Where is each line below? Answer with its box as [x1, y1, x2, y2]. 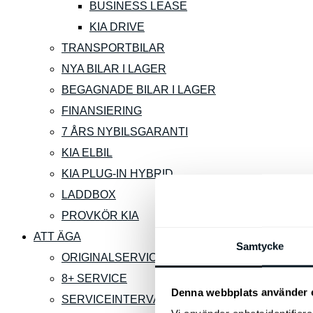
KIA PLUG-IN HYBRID [61, 168, 173, 180]
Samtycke [235, 240, 284, 252]
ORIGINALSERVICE [61, 252, 165, 263]
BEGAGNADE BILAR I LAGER [61, 84, 216, 96]
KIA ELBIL [61, 147, 112, 159]
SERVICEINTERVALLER [61, 293, 189, 305]
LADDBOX [61, 189, 116, 201]
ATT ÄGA [34, 231, 81, 242]
